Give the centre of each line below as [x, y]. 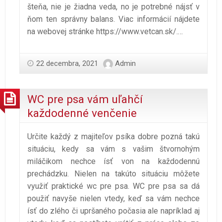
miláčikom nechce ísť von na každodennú [113, 162]
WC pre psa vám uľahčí [85, 99]
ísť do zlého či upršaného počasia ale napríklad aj [113, 211]
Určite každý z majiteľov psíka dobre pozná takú [113, 137]
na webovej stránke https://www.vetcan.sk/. [103, 32]
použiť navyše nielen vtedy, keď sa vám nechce [113, 199]
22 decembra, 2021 [67, 64]
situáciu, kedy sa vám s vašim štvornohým [113, 149]
